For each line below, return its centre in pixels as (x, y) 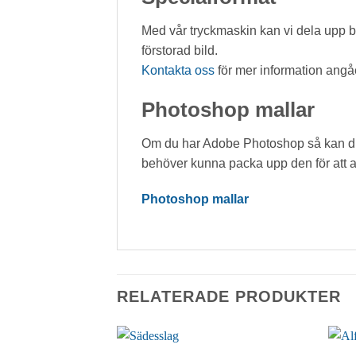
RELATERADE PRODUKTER (229, 297)
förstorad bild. (180, 51)
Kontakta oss (178, 71)
